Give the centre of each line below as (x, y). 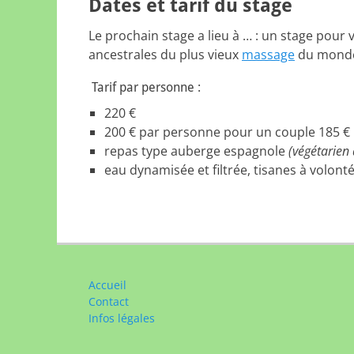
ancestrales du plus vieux (165, 55)
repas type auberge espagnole (196, 151)
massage (268, 55)
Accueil (107, 285)
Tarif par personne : (145, 87)
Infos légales (122, 318)
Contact (109, 301)
